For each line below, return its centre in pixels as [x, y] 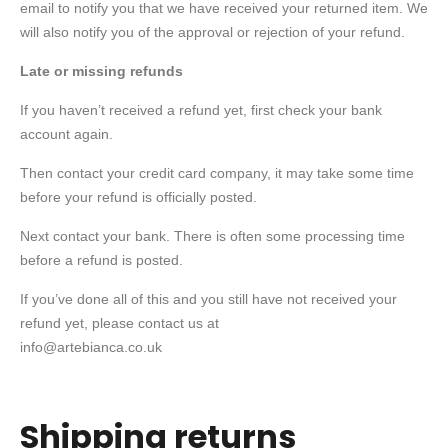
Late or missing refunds [101, 71]
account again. [66, 134]
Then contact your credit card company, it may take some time [217, 173]
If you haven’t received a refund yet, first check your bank [201, 110]
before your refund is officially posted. [138, 197]
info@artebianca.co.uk [91, 347]
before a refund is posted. [101, 260]
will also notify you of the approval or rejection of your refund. [212, 32]
